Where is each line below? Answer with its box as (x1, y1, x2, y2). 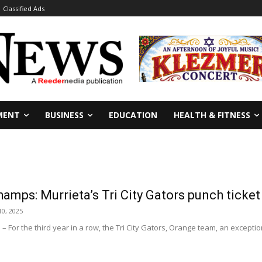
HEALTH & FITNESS (174, 109, 250, 120)
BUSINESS (45, 109, 84, 120)
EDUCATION (109, 109, 157, 120)
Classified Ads (3, 4, 44, 13)
